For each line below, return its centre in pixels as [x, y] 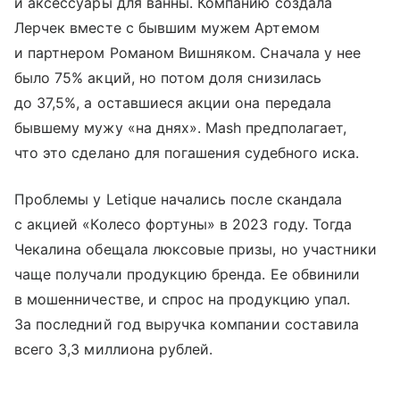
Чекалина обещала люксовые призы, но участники [196, 250]
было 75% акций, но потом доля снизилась [168, 78]
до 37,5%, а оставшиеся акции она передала [173, 103]
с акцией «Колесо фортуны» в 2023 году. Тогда [183, 225]
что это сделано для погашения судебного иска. [187, 153]
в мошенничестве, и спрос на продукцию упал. [183, 300]
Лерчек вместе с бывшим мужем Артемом [167, 28]
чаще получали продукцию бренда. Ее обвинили [187, 275]
